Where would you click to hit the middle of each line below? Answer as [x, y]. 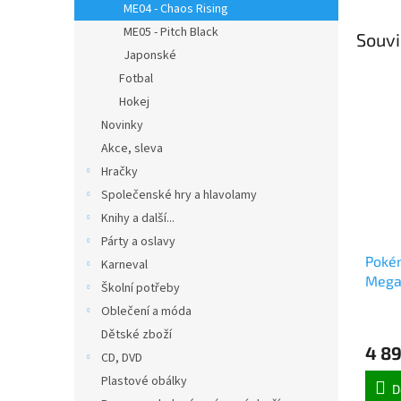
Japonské [150, 55]
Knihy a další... [138, 218]
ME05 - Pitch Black [171, 32]
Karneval [124, 265]
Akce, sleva [132, 149]
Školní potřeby [141, 288]
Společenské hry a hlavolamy [179, 195]
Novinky [122, 125]
